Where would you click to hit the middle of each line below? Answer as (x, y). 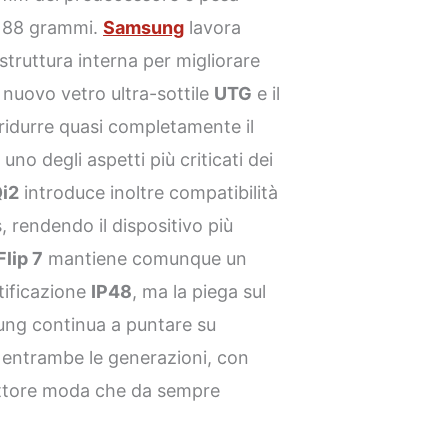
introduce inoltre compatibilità (149, 192)
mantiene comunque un (145, 258)
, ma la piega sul (199, 291)
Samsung (144, 27)
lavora (213, 27)
